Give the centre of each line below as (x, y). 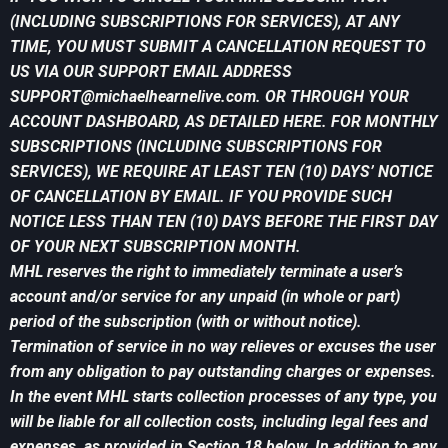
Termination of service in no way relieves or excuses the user (223, 347)
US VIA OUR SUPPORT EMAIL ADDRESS (151, 72)
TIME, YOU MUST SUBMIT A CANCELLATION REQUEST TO (218, 47)
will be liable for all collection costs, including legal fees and (219, 422)
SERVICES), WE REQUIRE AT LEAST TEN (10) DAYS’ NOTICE (221, 172)
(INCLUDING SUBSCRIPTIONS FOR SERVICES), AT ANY (205, 22)
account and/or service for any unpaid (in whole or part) (205, 297)
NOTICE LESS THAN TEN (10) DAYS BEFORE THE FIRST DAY (224, 222)
